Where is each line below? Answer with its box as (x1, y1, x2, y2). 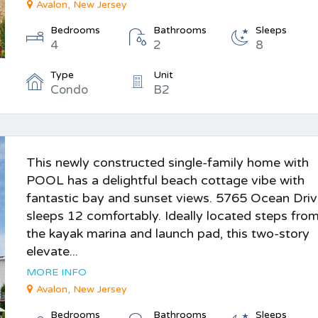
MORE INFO (26, 266, 87, 278)
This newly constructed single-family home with (26, 155, 309, 170)
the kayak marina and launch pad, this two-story (26, 226, 310, 241)
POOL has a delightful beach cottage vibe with (26, 172, 305, 188)
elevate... (26, 243, 79, 259)
